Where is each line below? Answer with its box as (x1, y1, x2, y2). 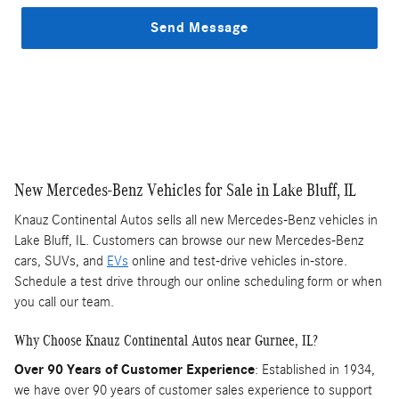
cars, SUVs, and (14, 253, 107, 270)
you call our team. (14, 294, 114, 311)
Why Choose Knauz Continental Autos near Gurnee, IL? (14, 332, 318, 350)
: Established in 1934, (255, 361, 375, 378)
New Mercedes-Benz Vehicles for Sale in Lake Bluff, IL (14, 179, 356, 199)
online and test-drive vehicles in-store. (128, 253, 347, 270)
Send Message (151, 19, 248, 36)
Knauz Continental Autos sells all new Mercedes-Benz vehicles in (14, 212, 378, 229)
